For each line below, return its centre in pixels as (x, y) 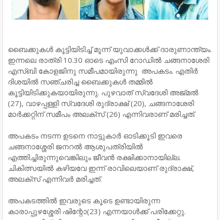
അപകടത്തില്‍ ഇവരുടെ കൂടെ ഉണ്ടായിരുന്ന (84, 201)
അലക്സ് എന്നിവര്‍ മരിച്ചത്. (55, 179)
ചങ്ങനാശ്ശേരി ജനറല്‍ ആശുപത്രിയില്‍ (75, 147)
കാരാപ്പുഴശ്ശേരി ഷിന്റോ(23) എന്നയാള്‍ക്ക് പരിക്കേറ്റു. (97, 211)
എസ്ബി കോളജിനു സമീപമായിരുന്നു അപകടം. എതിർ (103, 71)
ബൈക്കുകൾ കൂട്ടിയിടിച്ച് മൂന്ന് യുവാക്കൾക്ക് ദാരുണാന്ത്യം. (110, 49)
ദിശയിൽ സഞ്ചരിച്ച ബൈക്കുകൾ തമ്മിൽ (80, 82)
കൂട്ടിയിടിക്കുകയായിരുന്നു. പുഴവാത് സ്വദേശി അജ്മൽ (103, 93)
